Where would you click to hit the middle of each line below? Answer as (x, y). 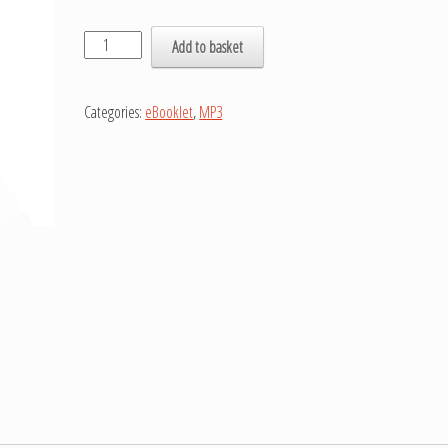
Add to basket (208, 47)
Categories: (115, 112)
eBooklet (169, 112)
